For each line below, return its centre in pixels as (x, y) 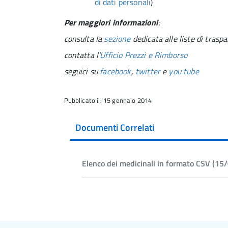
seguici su (82, 71)
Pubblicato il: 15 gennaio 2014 (108, 100)
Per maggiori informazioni (111, 22)
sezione (117, 39)
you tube (184, 71)
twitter (148, 71)
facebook (116, 71)
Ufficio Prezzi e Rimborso (144, 55)
